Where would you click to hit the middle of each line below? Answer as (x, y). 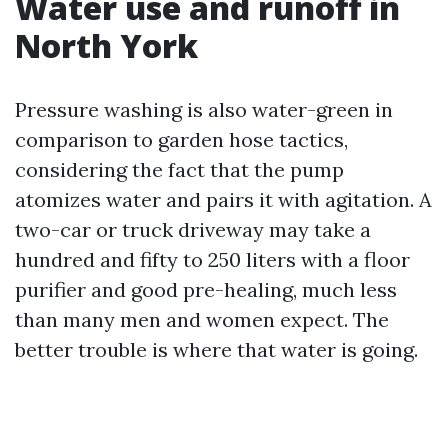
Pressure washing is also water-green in (204, 109)
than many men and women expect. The (202, 319)
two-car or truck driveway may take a (193, 229)
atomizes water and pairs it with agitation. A (223, 199)
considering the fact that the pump (179, 169)
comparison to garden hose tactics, (181, 139)
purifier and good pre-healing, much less (206, 289)
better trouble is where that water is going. (216, 349)
